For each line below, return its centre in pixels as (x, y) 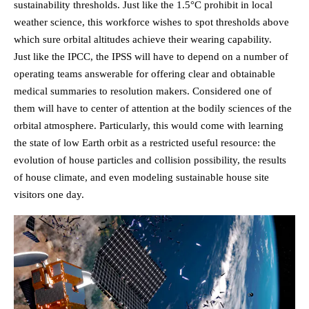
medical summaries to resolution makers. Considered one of (143, 91)
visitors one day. (49, 195)
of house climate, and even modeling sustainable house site (141, 178)
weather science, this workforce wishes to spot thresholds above (151, 22)
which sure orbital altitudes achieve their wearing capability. (143, 40)
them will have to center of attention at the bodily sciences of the (153, 109)
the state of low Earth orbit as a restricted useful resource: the (145, 143)
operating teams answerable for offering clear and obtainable (144, 74)
